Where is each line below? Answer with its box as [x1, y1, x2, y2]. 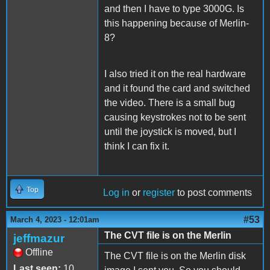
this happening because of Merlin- [104, 17, 249, 28]
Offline [25, 246, 53, 257]
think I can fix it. [104, 140, 169, 151]
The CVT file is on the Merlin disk [104, 250, 246, 261]
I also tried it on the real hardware [104, 68, 246, 79]
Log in [103, 187, 130, 198]
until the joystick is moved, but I [104, 126, 236, 137]
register [143, 187, 175, 198]
